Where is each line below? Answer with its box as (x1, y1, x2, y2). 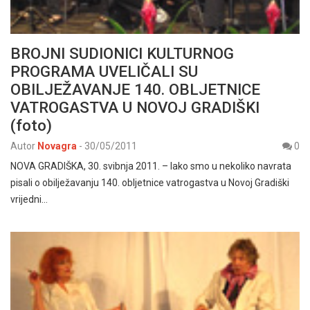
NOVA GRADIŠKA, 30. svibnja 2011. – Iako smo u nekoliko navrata (10, 160, 291, 172)
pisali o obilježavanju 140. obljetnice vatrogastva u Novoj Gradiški (10, 176, 289, 188)
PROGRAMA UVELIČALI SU (10, 62, 198, 80)
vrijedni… (10, 193, 48, 205)
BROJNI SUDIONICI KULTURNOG (10, 44, 234, 62)
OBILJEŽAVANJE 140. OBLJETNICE (10, 80, 260, 98)
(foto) (10, 116, 52, 134)
